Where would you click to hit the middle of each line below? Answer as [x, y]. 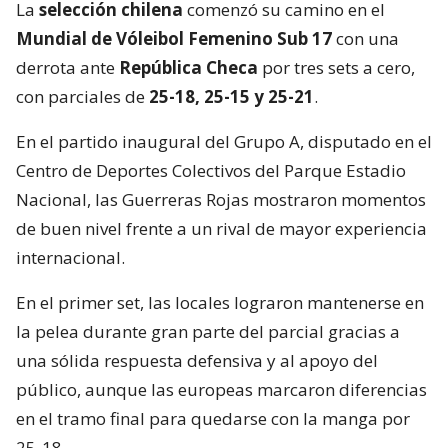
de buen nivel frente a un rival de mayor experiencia [221, 228]
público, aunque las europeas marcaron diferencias [221, 389]
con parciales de [82, 96]
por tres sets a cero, [336, 67]
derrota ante [67, 67]
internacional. [70, 257]
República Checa [188, 67]
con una [365, 38]
